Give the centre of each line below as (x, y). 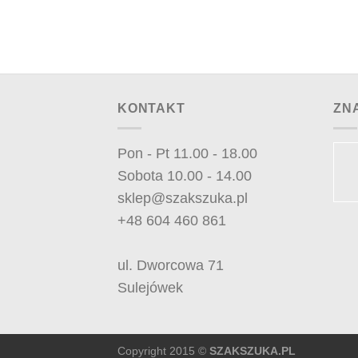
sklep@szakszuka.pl (183, 198)
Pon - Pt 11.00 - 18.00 (187, 153)
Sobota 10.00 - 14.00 (185, 175)
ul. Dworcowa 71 (171, 265)
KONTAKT (151, 109)
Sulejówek (150, 287)
